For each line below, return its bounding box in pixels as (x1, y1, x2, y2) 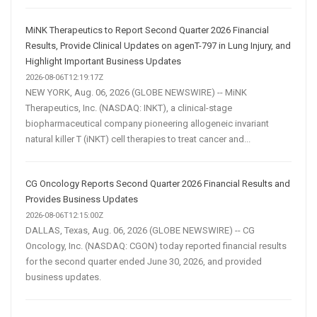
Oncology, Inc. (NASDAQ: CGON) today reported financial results (25, 240, 287, 251)
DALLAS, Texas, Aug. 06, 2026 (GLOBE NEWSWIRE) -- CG (25, 224, 255, 236)
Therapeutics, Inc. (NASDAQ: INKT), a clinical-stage (25, 102, 232, 113)
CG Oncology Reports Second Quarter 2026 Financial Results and (25, 178, 290, 189)
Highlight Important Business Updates (25, 55, 181, 67)
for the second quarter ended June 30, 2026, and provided (25, 255, 262, 267)
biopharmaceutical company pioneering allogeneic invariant (25, 117, 269, 129)
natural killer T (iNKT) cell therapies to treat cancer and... (25, 133, 250, 144)
